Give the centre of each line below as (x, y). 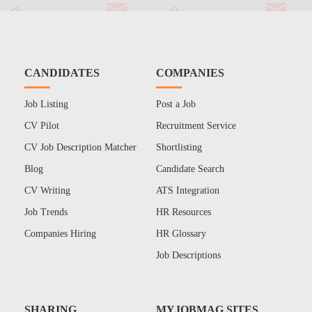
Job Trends (46, 212)
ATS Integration (188, 191)
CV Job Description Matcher (80, 148)
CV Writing (47, 191)
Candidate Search (190, 169)
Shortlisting (179, 148)
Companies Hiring (60, 234)
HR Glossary (181, 234)
